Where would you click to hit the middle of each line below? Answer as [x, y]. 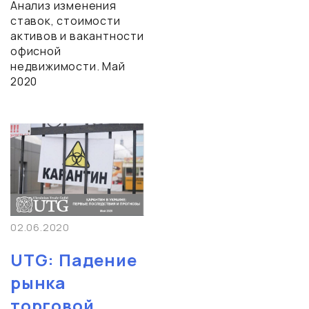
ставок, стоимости [66, 21]
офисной [36, 51]
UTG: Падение [74, 260]
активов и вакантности [77, 36]
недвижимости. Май [68, 67]
